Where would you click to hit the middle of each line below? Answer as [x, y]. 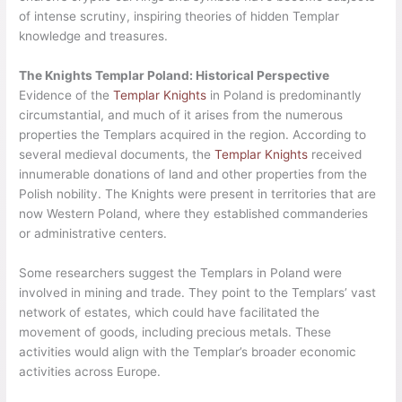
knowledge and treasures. [94, 36]
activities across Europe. [90, 372]
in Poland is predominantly [284, 96]
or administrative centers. [93, 234]
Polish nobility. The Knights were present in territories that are [198, 194]
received [335, 155]
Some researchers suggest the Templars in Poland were [181, 273]
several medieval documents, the [117, 155]
